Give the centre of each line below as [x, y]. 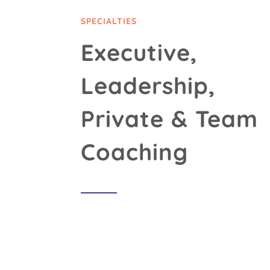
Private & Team [170, 119]
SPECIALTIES [109, 21]
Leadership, [148, 86]
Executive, [139, 53]
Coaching [135, 152]
